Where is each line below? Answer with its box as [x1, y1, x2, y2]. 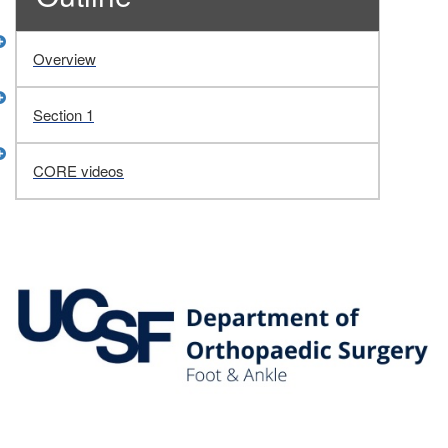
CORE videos [33, 160, 124, 181]
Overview [33, 48, 96, 69]
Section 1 [33, 104, 94, 125]
